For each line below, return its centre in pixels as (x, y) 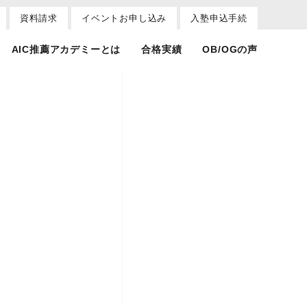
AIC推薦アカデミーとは (66, 49)
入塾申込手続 (219, 18)
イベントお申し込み (124, 18)
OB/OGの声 (230, 49)
